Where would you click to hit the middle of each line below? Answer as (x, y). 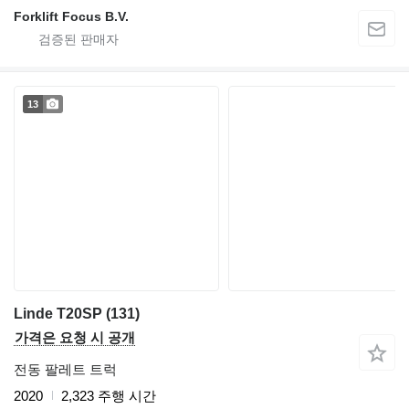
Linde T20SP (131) (77, 313)
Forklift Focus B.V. (71, 16)
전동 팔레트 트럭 (65, 369)
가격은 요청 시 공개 (75, 337)
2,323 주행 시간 (109, 395)
